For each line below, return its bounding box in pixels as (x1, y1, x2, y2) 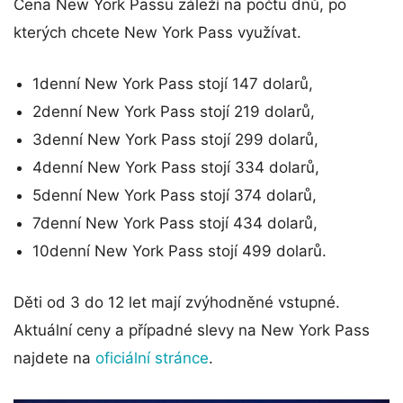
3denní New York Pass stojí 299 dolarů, (32, 130, 318, 148)
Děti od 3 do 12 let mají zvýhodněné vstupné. (13, 292, 340, 311)
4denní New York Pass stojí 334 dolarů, (32, 157, 319, 176)
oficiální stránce (95, 348, 209, 367)
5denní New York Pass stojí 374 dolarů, (32, 185, 317, 204)
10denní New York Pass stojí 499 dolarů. (32, 241, 327, 260)
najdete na (13, 348, 95, 367)
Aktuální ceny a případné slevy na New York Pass (13, 320, 370, 339)
